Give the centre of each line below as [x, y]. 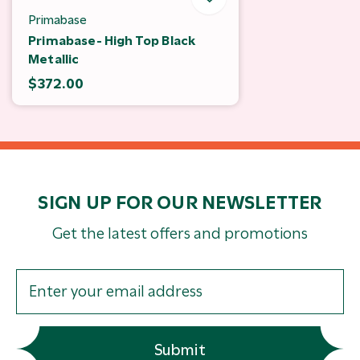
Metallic [54, 59]
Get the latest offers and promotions [180, 233]
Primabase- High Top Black [112, 40]
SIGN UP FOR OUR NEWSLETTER [180, 202]
